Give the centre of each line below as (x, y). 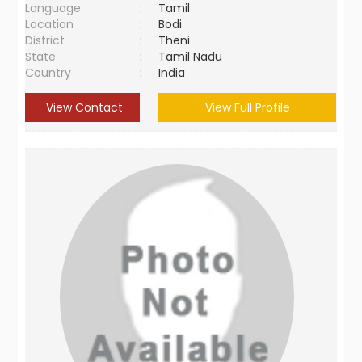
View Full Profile (247, 107)
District (45, 40)
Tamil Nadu (191, 57)
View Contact (82, 107)
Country (48, 73)
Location (50, 24)
